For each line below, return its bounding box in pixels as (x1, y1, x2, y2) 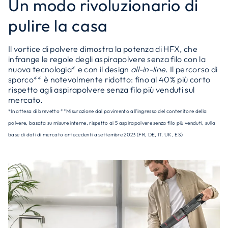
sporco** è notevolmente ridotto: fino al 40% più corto (8, 74, 211, 84)
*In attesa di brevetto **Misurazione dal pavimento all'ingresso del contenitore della (8, 108, 207, 115)
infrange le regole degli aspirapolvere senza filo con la (8, 54, 206, 64)
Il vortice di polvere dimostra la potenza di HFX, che (8, 44, 197, 54)
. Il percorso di (165, 64, 218, 74)
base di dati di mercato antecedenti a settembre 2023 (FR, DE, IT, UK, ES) (8, 131, 183, 138)
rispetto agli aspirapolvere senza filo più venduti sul (8, 84, 195, 95)
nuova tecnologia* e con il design (8, 64, 131, 74)
